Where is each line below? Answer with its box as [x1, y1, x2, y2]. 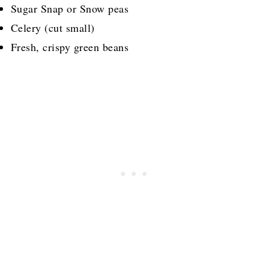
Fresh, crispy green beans [10, 40, 129, 55]
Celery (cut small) [10, 20, 95, 35]
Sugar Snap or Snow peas [10, 1, 129, 16]
